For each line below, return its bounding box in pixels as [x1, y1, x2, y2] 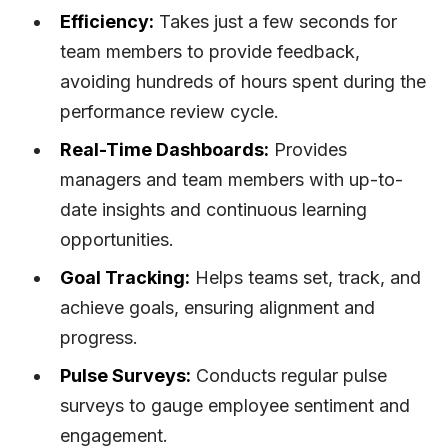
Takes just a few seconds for [154, 10, 397, 32]
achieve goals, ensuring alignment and [60, 296, 375, 318]
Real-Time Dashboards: [60, 138, 269, 160]
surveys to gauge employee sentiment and [60, 394, 410, 416]
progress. [60, 326, 138, 348]
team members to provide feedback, [60, 40, 360, 62]
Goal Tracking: [60, 266, 190, 288]
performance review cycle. [60, 100, 279, 122]
